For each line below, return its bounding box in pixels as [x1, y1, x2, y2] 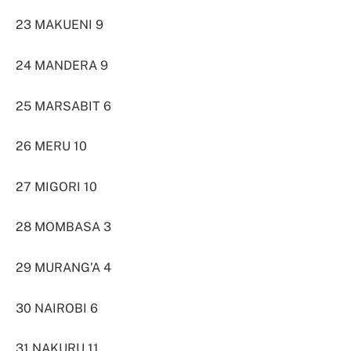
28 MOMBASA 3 [16, 219, 111, 235]
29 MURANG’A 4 [16, 260, 111, 276]
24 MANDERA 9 [16, 57, 108, 73]
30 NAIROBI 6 [16, 300, 98, 316]
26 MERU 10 [16, 139, 87, 154]
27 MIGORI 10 [16, 179, 97, 194]
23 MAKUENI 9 [16, 17, 103, 33]
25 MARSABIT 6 [16, 98, 111, 114]
